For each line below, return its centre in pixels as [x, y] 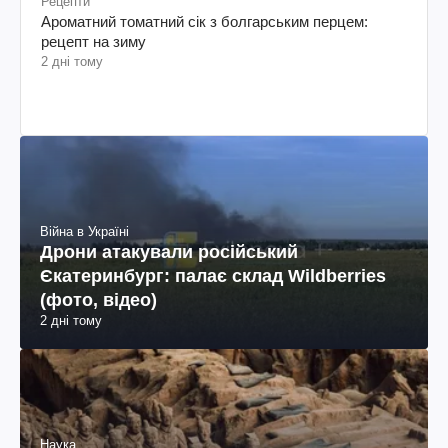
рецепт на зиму [93, 41]
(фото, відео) [98, 300]
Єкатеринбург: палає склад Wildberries [213, 276]
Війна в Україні [84, 232]
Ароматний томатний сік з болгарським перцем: [204, 21]
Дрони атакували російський [169, 252]
